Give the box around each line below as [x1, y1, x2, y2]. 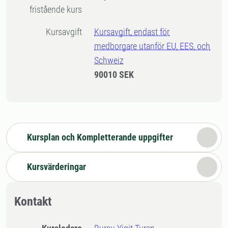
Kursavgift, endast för [94, 26, 170, 37]
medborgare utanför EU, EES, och [94, 41, 211, 51]
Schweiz [94, 55, 124, 66]
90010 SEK [94, 69, 134, 80]
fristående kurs [30, 4, 82, 15]
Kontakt [14, 194, 51, 209]
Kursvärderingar [27, 161, 86, 172]
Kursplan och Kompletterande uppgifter [27, 132, 173, 142]
